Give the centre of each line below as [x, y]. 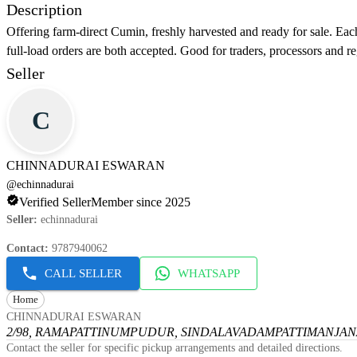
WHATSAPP [209, 274]
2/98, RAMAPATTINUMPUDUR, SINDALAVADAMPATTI [157, 332]
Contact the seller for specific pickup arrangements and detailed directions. [175, 348]
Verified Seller [55, 202]
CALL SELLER [83, 274]
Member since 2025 [141, 202]
